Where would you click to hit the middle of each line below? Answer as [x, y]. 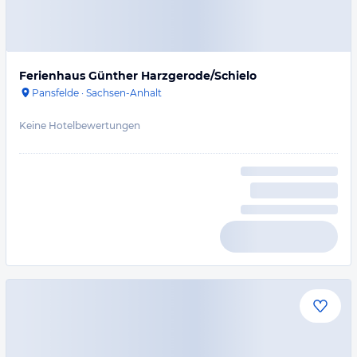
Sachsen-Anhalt [124, 93]
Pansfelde [55, 93]
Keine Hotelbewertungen [80, 126]
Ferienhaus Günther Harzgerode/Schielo [138, 76]
